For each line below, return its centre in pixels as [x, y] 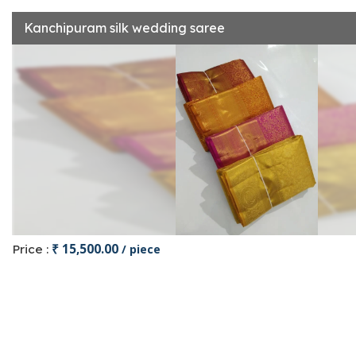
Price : [32, 249]
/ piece [141, 249]
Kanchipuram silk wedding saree [124, 28]
